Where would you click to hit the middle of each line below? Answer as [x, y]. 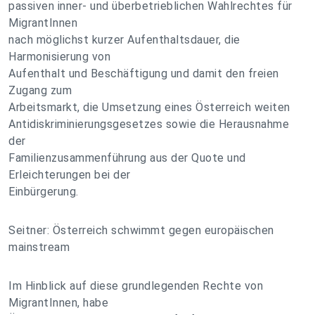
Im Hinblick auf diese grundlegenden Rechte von [136, 286]
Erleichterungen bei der [70, 175]
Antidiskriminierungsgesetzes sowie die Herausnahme [149, 124]
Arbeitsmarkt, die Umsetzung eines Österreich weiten [149, 107]
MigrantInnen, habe [58, 303]
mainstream [39, 247]
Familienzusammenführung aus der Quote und [127, 158]
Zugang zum [40, 90]
